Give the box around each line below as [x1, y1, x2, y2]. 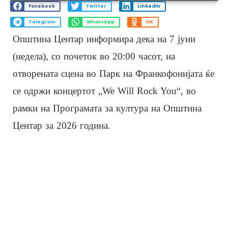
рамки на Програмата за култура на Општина [13, 102, 202, 113]
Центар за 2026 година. [13, 120, 110, 131]
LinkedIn [137, 3, 160, 10]
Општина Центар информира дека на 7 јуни [13, 33, 195, 44]
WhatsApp [86, 19, 115, 25]
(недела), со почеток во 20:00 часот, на [13, 50, 175, 62]
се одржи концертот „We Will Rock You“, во [13, 85, 196, 96]
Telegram [28, 19, 55, 25]
